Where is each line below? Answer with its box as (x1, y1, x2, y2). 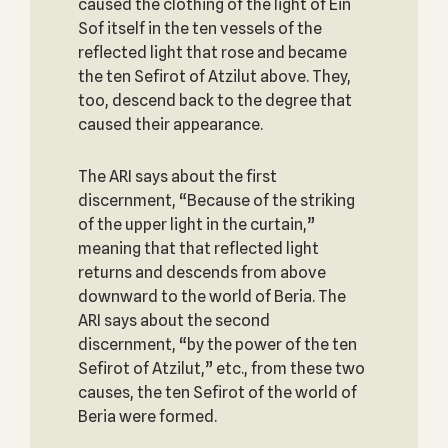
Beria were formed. (77, 407, 217, 426)
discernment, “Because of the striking (77, 191, 355, 210)
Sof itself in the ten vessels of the (77, 19, 322, 38)
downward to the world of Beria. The (77, 287, 346, 306)
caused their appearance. (77, 115, 263, 134)
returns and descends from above (77, 263, 326, 282)
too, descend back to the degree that (77, 91, 352, 110)
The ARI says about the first (77, 167, 277, 186)
